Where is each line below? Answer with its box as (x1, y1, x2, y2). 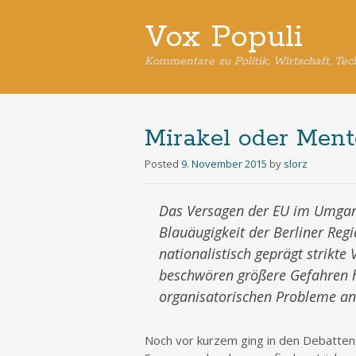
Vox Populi (145, 17, 303, 57)
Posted (145, 157, 181, 171)
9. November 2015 (181, 157, 267, 171)
